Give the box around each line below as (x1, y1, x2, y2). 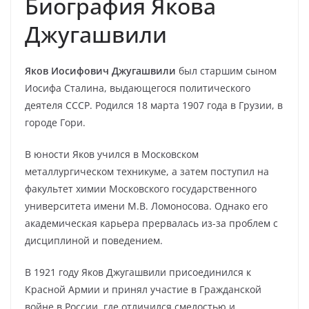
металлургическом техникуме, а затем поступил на (25, 165, 269, 178)
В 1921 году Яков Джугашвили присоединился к (25, 266, 251, 279)
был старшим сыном (176, 64, 277, 77)
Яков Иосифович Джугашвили (25, 64, 176, 77)
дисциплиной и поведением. (25, 234, 163, 247)
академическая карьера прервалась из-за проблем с (25, 217, 278, 230)
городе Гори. (25, 116, 86, 129)
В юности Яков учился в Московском (25, 148, 199, 161)
